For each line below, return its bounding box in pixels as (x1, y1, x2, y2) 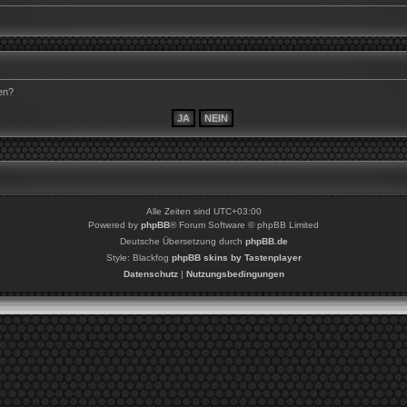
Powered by (88, 219, 141, 230)
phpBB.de (244, 235, 288, 246)
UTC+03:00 (213, 205, 262, 216)
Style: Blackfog (105, 252, 172, 263)
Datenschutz (123, 268, 178, 279)
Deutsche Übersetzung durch (119, 235, 245, 246)
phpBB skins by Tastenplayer (171, 252, 302, 263)
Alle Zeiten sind (145, 205, 213, 216)
